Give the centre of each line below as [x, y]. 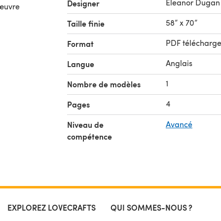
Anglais [179, 63]
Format [80, 44]
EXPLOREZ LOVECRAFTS [51, 207]
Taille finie [86, 23]
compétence [90, 136]
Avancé [179, 124]
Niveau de [85, 125]
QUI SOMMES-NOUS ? [151, 207]
